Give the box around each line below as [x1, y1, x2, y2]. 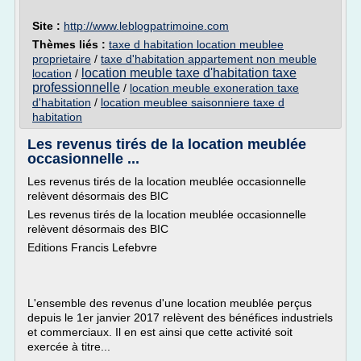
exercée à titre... [27, 340, 110, 353]
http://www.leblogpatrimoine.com [64, 19, 229, 32]
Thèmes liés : [32, 38, 109, 51]
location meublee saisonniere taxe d [101, 96, 284, 109]
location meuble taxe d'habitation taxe [81, 66, 297, 80]
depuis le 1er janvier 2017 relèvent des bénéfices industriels [27, 311, 333, 324]
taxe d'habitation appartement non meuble [101, 52, 317, 65]
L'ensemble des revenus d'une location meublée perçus [27, 297, 312, 309]
